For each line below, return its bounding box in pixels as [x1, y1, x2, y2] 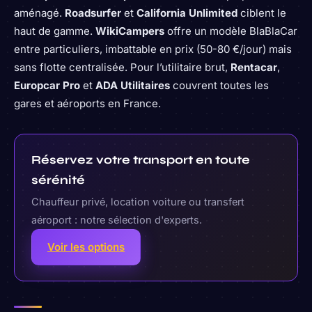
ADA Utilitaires [95, 78, 170, 92]
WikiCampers [95, 24, 164, 38]
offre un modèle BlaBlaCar [164, 24, 297, 38]
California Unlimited [136, 6, 237, 19]
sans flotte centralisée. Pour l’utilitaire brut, [14, 60, 231, 74]
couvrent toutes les [170, 78, 269, 92]
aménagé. [14, 6, 65, 19]
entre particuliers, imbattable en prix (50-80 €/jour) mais [14, 42, 292, 56]
